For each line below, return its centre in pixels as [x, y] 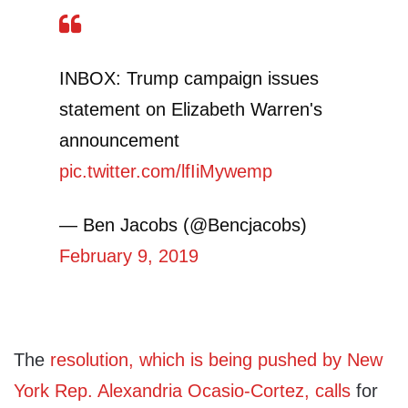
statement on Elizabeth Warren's [191, 110]
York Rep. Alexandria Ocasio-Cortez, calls [182, 391]
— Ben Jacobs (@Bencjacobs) [183, 225]
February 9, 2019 [129, 256]
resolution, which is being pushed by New [216, 360]
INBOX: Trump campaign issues [189, 79]
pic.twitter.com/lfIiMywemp [166, 172]
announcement [119, 141]
